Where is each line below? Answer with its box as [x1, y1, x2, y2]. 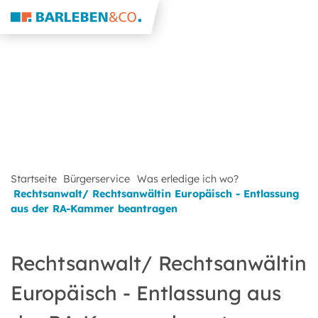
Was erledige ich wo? [136, 172, 238, 185]
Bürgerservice [63, 172, 131, 185]
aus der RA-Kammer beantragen [11, 202, 177, 215]
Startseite [11, 172, 57, 185]
